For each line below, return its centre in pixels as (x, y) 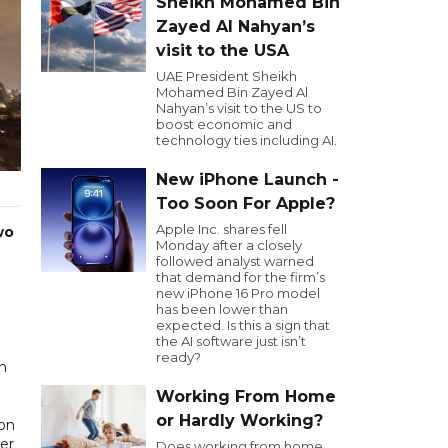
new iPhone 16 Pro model (238, 293)
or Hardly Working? (239, 420)
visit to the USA (222, 50)
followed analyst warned (235, 261)
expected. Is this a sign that (243, 325)
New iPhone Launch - (247, 179)
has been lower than (222, 309)
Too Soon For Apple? (245, 203)
